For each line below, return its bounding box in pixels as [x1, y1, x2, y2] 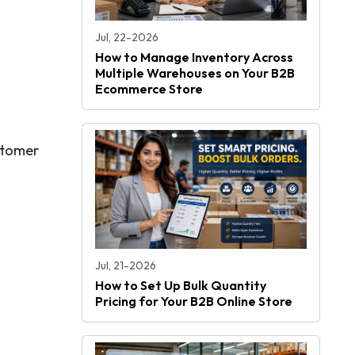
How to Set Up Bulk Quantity [95, 277, 266, 294]
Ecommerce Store [95, 81, 203, 97]
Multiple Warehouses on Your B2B [95, 65, 295, 82]
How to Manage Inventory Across [95, 49, 293, 66]
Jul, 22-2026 [95, 30, 158, 45]
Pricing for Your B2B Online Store [95, 293, 292, 310]
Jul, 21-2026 [95, 258, 156, 273]
